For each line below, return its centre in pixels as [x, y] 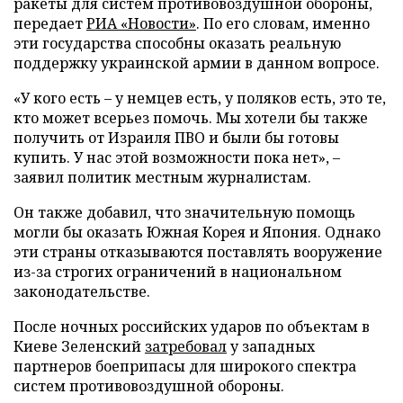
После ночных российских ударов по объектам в [192, 326]
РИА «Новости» [141, 23]
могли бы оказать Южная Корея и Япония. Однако [197, 232]
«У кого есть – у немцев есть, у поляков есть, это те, [200, 98]
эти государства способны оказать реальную [177, 43]
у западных [271, 346]
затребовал [186, 346]
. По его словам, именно [283, 23]
